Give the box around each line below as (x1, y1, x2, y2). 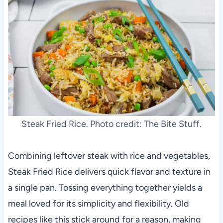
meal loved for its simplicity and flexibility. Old (7, 198, 189, 210)
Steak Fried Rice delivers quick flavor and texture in (7, 166, 211, 178)
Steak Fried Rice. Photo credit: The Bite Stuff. (21, 118, 202, 130)
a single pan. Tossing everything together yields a (7, 182, 202, 194)
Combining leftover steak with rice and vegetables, (7, 150, 210, 162)
